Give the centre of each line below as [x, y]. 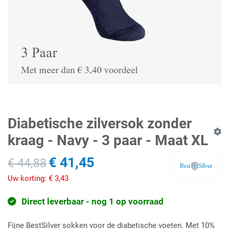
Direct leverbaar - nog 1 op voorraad [91, 201]
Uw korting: [28, 179]
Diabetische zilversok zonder [100, 123]
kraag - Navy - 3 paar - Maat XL [108, 140]
